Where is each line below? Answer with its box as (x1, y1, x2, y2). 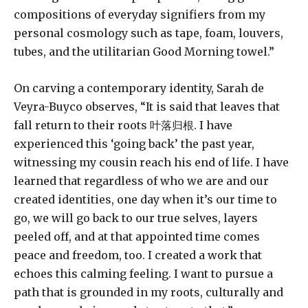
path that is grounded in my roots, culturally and (14, 285, 283, 299)
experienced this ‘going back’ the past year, (14, 136, 254, 151)
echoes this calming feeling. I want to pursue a (14, 266, 273, 280)
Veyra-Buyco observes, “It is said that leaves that (14, 99, 280, 113)
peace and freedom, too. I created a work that (14, 247, 262, 262)
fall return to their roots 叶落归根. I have (14, 118, 232, 132)
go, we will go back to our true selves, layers (14, 210, 258, 225)
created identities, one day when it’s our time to (14, 192, 277, 206)
